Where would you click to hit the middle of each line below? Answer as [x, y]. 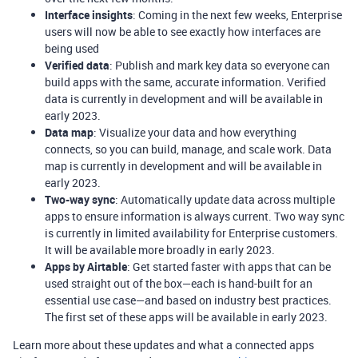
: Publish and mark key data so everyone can [220, 66]
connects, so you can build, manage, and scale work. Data [188, 149]
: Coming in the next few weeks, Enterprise [237, 15]
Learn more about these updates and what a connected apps [163, 345]
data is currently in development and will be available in [184, 99]
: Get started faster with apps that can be [229, 267]
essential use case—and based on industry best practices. [188, 300]
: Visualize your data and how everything [195, 133]
